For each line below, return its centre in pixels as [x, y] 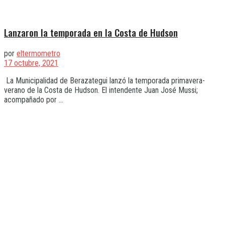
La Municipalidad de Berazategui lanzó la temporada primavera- [104, 81]
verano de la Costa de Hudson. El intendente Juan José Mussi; [101, 90]
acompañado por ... [34, 100]
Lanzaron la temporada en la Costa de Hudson [91, 33]
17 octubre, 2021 [31, 63]
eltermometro [38, 54]
